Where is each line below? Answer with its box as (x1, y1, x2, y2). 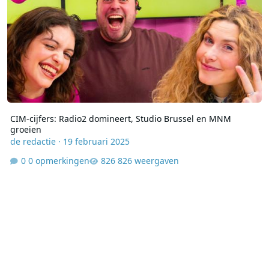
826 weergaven (117, 154, 179, 166)
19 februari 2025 (62, 136, 130, 148)
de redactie (10, 136, 56, 148)
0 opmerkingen (28, 154, 89, 166)
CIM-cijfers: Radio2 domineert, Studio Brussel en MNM (10, 113, 231, 125)
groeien (10, 124, 41, 136)
